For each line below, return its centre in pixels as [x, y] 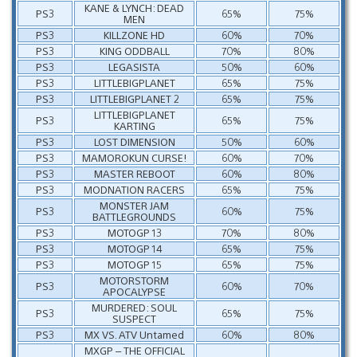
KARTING [134, 125]
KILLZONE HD [134, 34]
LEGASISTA [134, 66]
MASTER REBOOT [134, 173]
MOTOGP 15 [134, 264]
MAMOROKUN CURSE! [134, 157]
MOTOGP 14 [134, 248]
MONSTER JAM [134, 205]
